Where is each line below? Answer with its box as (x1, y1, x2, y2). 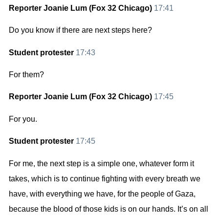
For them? (9, 70, 44, 79)
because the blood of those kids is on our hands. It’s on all (9, 204, 208, 213)
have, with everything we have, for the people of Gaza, (9, 189, 196, 198)
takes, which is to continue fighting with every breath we (9, 174, 200, 183)
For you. (9, 114, 37, 123)
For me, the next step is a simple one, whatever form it (9, 159, 194, 168)
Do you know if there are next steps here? (9, 26, 152, 35)
